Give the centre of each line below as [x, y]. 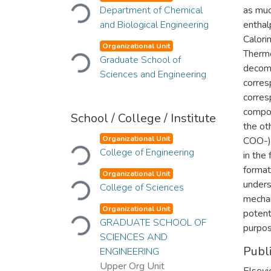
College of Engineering [147, 152]
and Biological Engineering [154, 25]
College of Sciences [142, 188]
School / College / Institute [143, 118]
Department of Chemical [151, 10]
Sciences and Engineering [153, 74]
